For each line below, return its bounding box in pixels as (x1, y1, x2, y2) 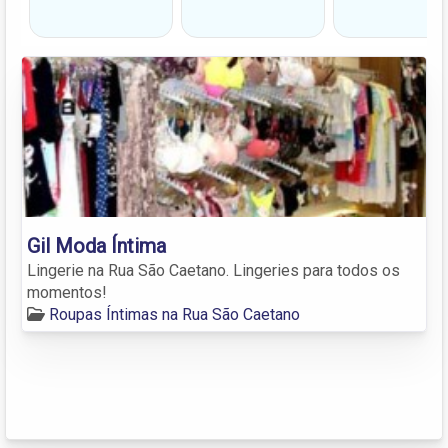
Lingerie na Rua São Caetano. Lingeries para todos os (27, 260, 400, 280)
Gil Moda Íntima (27, 233, 166, 258)
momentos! (27, 282, 107, 302)
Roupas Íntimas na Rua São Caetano (49, 304, 300, 324)
